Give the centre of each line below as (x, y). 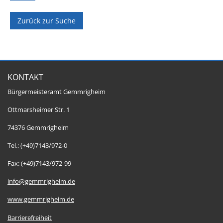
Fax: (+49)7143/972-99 (39, 164)
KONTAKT (25, 77)
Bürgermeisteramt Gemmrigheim (56, 92)
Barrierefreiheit (30, 218)
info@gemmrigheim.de (41, 181)
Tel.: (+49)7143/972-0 (37, 146)
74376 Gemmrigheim (38, 128)
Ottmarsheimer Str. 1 (39, 110)
